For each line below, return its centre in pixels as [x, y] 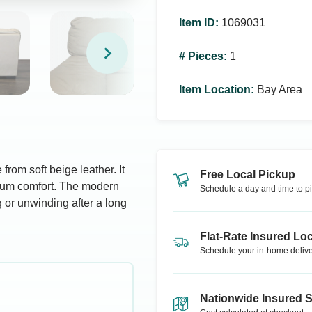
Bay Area [280, 89]
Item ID [197, 23]
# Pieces [201, 56]
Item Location [215, 89]
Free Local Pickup [248, 174]
